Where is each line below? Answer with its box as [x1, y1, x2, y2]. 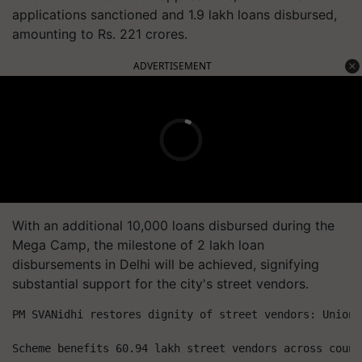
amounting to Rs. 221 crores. [12, 26, 187, 42]
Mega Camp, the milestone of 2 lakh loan [12, 237, 264, 253]
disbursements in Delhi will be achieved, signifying [12, 256, 319, 272]
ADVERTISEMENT [133, 59, 212, 73]
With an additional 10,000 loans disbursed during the [12, 217, 335, 234]
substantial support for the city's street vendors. [12, 276, 309, 292]
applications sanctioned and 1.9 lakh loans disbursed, [12, 6, 337, 23]
